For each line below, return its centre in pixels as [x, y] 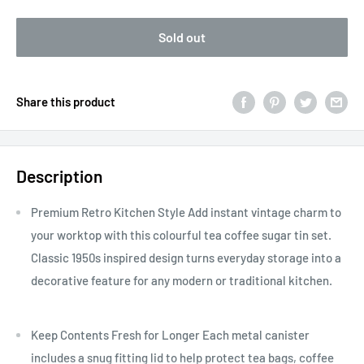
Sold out [182, 37]
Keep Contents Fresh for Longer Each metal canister [170, 335]
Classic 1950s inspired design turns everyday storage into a [186, 257]
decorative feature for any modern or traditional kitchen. [182, 280]
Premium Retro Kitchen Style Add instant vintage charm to [186, 212]
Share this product [66, 102]
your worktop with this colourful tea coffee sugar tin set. [181, 234]
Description [59, 176]
